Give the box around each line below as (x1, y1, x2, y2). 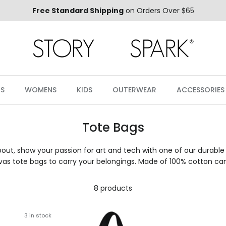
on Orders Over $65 (123, 5, 194, 16)
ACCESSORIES (177, 85, 224, 95)
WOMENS (25, 85, 56, 95)
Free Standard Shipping (32, 5, 124, 16)
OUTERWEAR (112, 85, 156, 95)
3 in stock (24, 211, 51, 219)
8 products (94, 183, 132, 194)
